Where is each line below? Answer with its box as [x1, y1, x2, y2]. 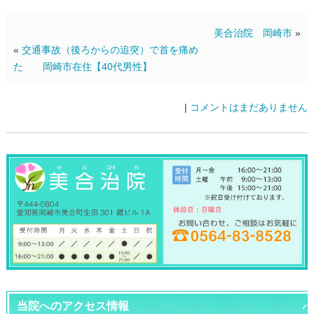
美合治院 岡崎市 [214, 27, 293, 39]
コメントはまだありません [190, 101, 308, 113]
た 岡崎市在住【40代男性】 [13, 60, 152, 72]
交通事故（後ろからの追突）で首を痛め [21, 43, 198, 55]
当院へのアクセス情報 [16, 300, 129, 313]
